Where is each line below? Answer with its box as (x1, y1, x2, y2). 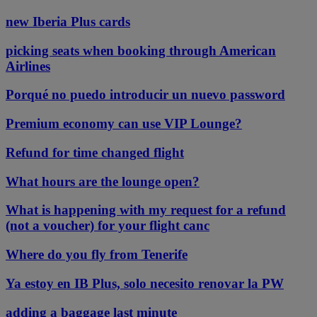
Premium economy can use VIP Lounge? (6, 116, 242, 132)
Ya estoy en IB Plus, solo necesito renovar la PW (6, 275, 284, 291)
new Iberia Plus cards (6, 14, 130, 30)
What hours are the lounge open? (6, 173, 200, 189)
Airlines (6, 58, 50, 74)
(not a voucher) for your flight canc (6, 218, 209, 234)
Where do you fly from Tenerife (6, 247, 188, 263)
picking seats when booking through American (6, 42, 276, 58)
